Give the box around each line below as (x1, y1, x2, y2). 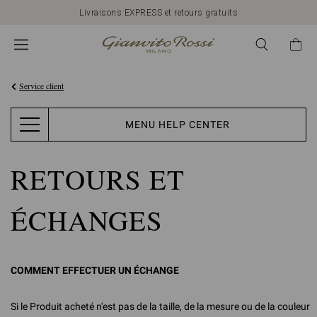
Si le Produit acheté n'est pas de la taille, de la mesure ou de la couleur (11, 301, 310, 312)
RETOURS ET (11, 161, 185, 197)
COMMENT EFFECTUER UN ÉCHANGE (11, 265, 179, 276)
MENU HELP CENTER (125, 118, 230, 130)
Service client (19, 80, 64, 91)
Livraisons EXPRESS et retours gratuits (79, 7, 238, 18)
